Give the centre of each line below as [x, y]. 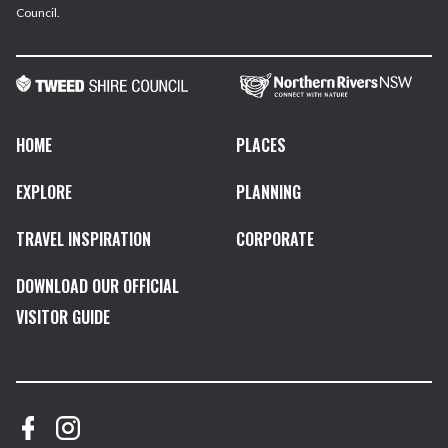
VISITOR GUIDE [63, 317]
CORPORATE [275, 239]
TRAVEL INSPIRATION [83, 239]
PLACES [261, 145]
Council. [38, 12]
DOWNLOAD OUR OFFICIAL [97, 286]
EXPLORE [44, 192]
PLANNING [268, 192]
